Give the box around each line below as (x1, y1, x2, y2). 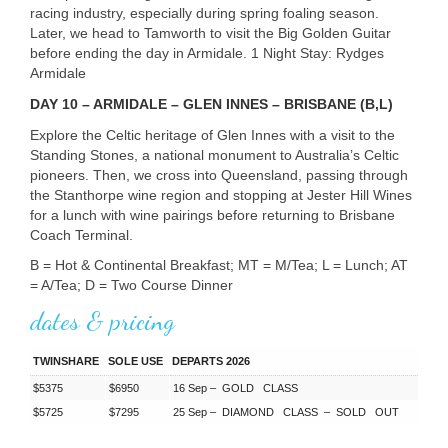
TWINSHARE (33, 354, 99, 367)
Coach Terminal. (30, 226, 133, 243)
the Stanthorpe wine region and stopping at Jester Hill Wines (30, 186, 412, 203)
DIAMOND (222, 405, 274, 418)
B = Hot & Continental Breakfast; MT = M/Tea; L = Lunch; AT (30, 256, 408, 273)
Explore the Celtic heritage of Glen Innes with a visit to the (30, 126, 395, 143)
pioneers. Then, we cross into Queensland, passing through (30, 166, 408, 183)
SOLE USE (108, 354, 163, 367)
